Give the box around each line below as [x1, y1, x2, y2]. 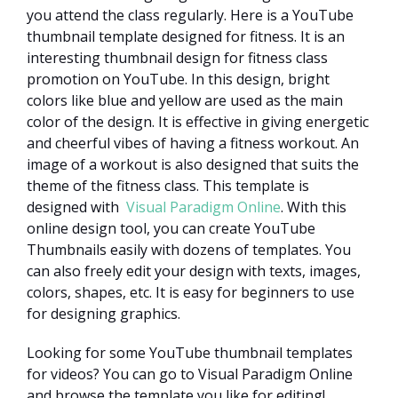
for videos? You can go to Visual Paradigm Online [27, 364, 353, 385]
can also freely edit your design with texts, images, [27, 261, 361, 282]
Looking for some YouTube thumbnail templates [27, 343, 353, 363]
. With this [281, 197, 346, 218]
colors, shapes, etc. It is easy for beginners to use [27, 283, 354, 303]
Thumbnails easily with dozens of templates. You [27, 240, 351, 260]
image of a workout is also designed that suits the [27, 155, 359, 175]
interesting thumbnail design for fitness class [27, 48, 328, 68]
